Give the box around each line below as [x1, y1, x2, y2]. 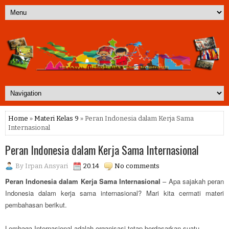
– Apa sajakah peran [163, 176, 224, 187]
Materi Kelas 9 [34, 114, 79, 123]
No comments [114, 162, 159, 170]
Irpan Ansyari [25, 162, 68, 170]
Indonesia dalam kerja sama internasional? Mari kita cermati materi [5, 188, 224, 198]
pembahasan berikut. [5, 200, 67, 210]
